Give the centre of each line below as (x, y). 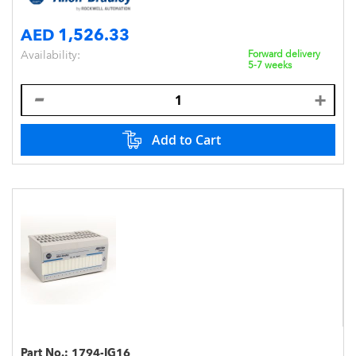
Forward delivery (284, 54)
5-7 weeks (270, 65)
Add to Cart (186, 139)
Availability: (50, 54)
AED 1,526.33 (75, 35)
